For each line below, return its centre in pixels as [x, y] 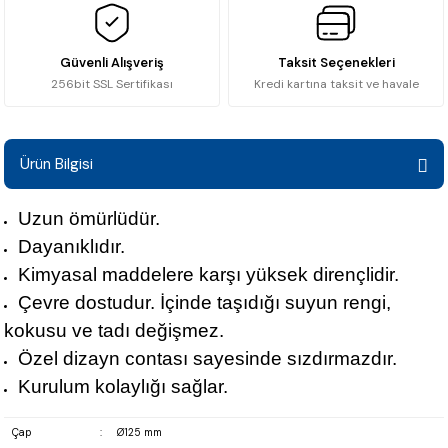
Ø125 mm [139, 432]
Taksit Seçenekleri [336, 62]
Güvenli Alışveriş [112, 62]
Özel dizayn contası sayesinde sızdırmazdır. [208, 358]
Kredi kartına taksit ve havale [336, 84]
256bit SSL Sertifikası [112, 84]
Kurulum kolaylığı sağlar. [123, 386]
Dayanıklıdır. [72, 246]
